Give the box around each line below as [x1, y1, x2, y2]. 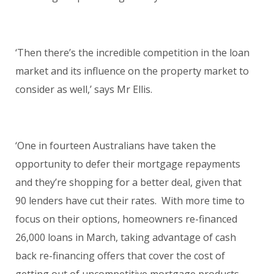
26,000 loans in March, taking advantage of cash [15, 230, 236, 244]
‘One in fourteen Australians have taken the [15, 138, 216, 152]
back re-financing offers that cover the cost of [15, 248, 225, 262]
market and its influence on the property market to [15, 64, 249, 78]
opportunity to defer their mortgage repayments [15, 157, 240, 171]
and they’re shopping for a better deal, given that [15, 175, 242, 189]
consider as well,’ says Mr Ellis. [15, 82, 152, 96]
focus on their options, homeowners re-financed [15, 212, 237, 226]
